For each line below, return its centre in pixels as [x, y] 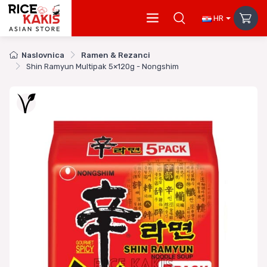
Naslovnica [43, 55]
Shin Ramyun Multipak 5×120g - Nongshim [103, 67]
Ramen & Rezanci [116, 55]
